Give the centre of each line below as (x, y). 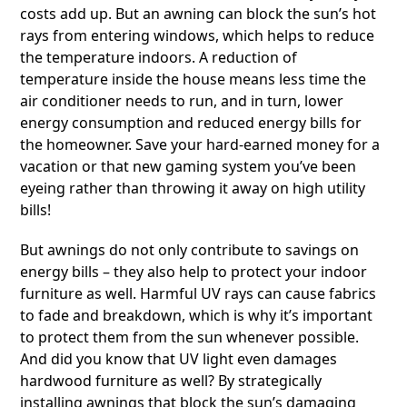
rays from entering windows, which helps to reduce (198, 35)
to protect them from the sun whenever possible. (190, 337)
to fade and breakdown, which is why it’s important (197, 315)
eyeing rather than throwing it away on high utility (193, 188)
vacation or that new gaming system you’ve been (189, 166)
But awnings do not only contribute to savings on (190, 250)
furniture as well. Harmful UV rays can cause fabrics (199, 293)
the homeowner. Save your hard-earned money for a (200, 144)
